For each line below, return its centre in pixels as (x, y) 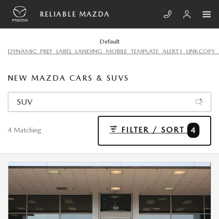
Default (109, 41)
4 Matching (25, 130)
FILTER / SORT (153, 130)
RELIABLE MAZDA (75, 14)
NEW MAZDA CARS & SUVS (69, 78)
